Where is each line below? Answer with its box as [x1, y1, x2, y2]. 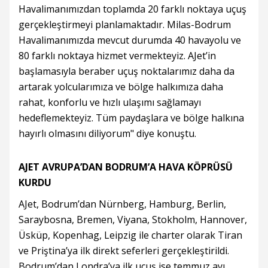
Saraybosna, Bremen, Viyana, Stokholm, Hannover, [19, 213, 247, 227]
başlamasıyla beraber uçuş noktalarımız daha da [19, 65, 234, 78]
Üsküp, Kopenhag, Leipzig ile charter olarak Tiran [19, 229, 242, 242]
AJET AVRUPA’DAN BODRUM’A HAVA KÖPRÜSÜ [19, 160, 233, 174]
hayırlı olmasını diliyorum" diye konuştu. [19, 127, 196, 141]
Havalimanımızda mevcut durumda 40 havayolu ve [19, 33, 241, 47]
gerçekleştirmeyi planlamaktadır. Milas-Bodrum [19, 18, 231, 32]
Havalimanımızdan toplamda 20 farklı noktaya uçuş [19, 2, 246, 16]
